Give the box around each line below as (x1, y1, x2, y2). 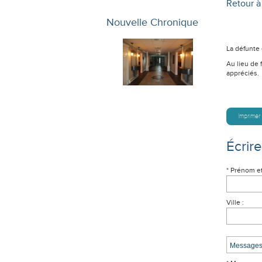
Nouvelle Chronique (106, 15, 198, 29)
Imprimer (238, 112, 260, 120)
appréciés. (226, 69, 259, 78)
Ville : (226, 198, 244, 207)
